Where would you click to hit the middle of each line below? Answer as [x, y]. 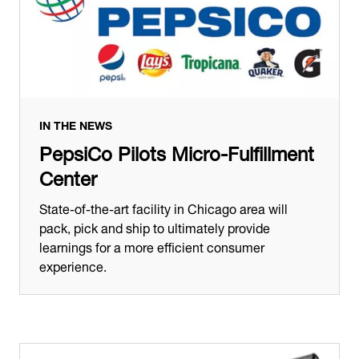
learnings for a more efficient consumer [152, 245]
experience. [75, 264]
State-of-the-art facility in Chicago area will [163, 207]
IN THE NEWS [76, 123]
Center [68, 175]
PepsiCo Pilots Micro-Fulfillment [177, 151]
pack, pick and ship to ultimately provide [155, 226]
